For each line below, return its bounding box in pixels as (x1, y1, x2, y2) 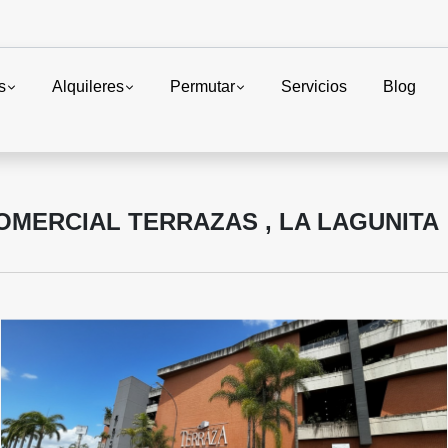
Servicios (281, 77, 348, 95)
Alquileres (52, 77, 125, 95)
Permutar (170, 77, 236, 95)
